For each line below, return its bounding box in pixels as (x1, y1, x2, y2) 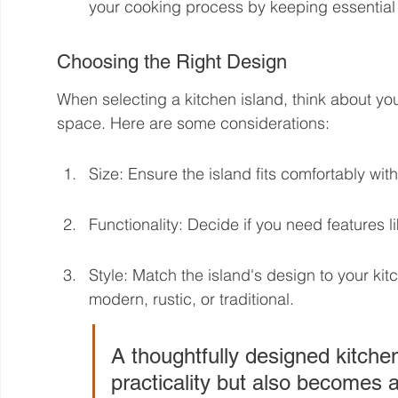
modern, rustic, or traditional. (89, 288, 295, 309)
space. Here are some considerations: (57, 112, 330, 133)
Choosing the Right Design (57, 50, 288, 73)
